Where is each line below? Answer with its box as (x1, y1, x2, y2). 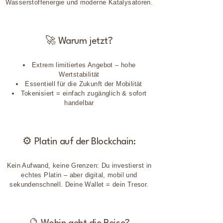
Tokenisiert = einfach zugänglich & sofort (20, 90, 147, 97)
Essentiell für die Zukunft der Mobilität (25, 80, 142, 88)
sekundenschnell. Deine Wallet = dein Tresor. (9, 181, 149, 188)
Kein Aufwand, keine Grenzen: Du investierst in (6, 162, 152, 169)
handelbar (64, 99, 94, 107)
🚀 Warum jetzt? (45, 36, 113, 46)
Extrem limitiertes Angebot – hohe (31, 61, 136, 69)
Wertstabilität (59, 71, 100, 78)
